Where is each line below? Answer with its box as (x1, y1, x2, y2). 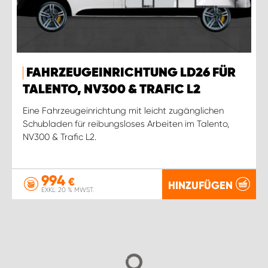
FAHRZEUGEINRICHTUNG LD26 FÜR (26, 66, 236, 80)
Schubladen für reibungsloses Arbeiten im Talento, (23, 118, 229, 129)
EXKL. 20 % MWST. (41, 186, 94, 194)
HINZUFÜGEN (168, 178, 233, 192)
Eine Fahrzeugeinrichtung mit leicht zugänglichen (23, 105, 224, 116)
